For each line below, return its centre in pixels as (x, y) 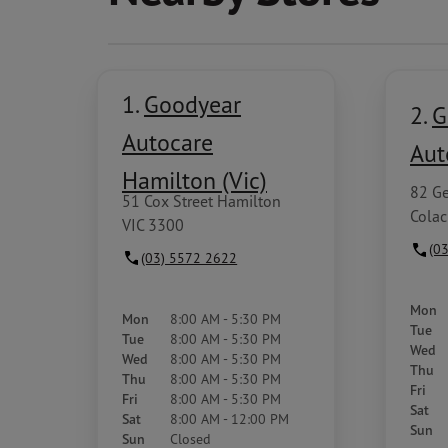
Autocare (167, 142)
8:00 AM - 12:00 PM (229, 418)
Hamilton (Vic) (194, 180)
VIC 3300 (153, 224)
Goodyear (192, 104)
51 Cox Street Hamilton (201, 200)
